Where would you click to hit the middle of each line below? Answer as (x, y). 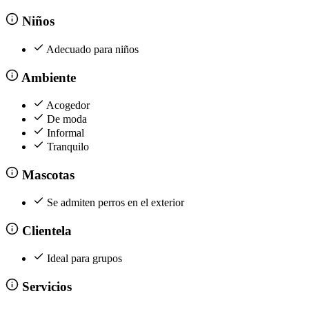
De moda (67, 119)
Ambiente (47, 77)
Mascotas (46, 175)
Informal (66, 133)
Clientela (45, 230)
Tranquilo (68, 147)
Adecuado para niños (92, 49)
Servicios (45, 286)
